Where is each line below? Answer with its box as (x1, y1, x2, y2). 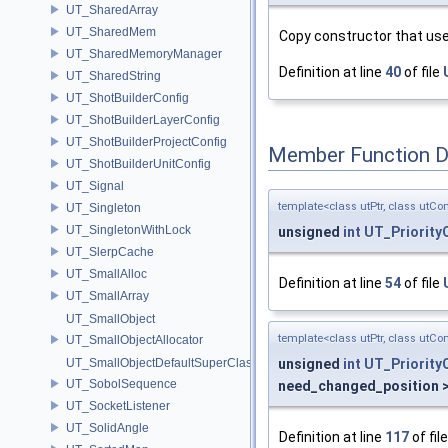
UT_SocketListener (66, 398, 170, 413)
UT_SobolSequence (66, 376, 177, 391)
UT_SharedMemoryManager (66, 46, 222, 61)
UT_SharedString (66, 68, 161, 83)
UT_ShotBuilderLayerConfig (66, 112, 220, 127)
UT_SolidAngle (66, 420, 149, 435)
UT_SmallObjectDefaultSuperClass (66, 356, 258, 370)
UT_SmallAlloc (66, 266, 147, 281)
